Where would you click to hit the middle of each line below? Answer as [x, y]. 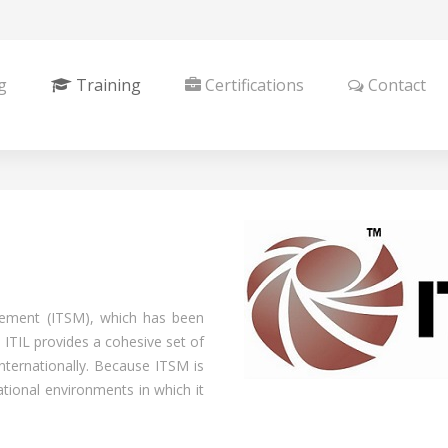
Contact [395, 85]
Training [106, 85]
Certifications [252, 85]
